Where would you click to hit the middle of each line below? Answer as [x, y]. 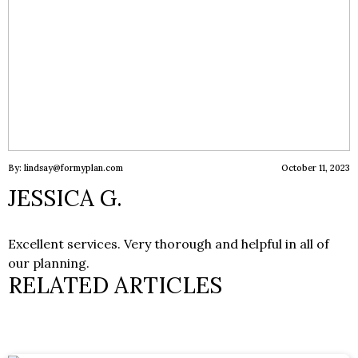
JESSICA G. [65, 198]
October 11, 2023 [316, 168]
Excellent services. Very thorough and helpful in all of [169, 243]
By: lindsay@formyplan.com [66, 168]
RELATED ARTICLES [115, 285]
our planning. [49, 263]
